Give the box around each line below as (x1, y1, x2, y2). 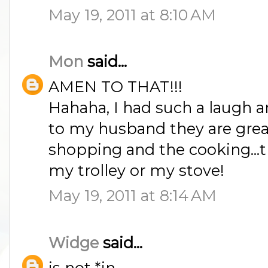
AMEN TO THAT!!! (48, 77, 182, 96)
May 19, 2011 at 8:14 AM (48, 186, 217, 205)
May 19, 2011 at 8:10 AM (48, 5, 216, 24)
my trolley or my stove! (48, 161, 224, 180)
